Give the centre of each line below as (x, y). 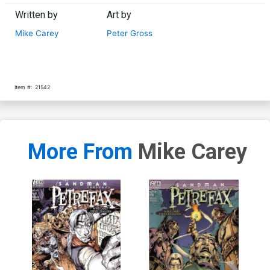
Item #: (23, 87)
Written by (36, 14)
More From (83, 152)
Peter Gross (130, 33)
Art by (119, 14)
